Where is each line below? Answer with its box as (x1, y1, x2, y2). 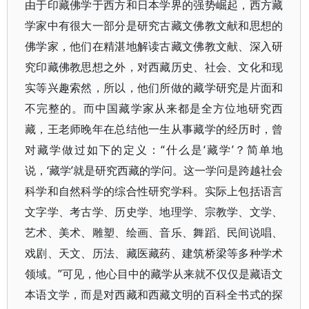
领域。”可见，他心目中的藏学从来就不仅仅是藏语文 (25, 266, 283, 281)
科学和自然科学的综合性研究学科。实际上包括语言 (25, 183, 283, 199)
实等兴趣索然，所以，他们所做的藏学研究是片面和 (25, 80, 283, 95)
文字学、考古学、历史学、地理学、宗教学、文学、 (25, 204, 283, 219)
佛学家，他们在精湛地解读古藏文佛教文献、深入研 (25, 39, 283, 54)
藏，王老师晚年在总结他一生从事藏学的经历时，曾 (25, 121, 283, 137)
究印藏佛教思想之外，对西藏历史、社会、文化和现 (25, 59, 283, 74)
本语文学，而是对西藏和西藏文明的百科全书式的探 (25, 287, 283, 302)
